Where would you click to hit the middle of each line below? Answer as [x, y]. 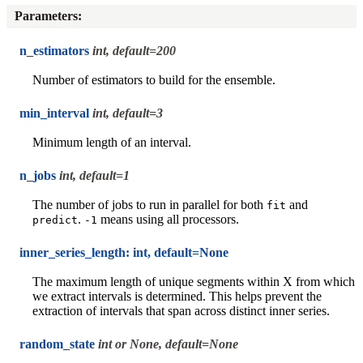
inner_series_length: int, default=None [124, 252]
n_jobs [38, 175]
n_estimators [54, 50]
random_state [57, 344]
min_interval [54, 113]
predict [55, 220]
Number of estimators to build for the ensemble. [154, 79]
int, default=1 [94, 175]
